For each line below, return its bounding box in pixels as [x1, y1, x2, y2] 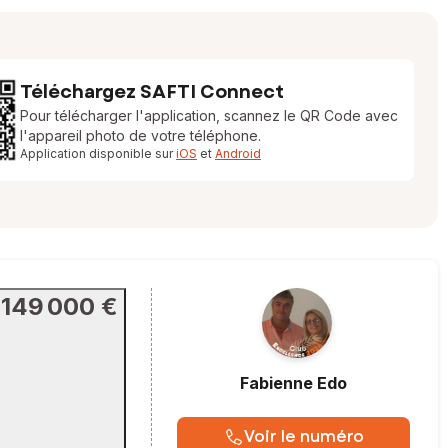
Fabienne [240, 372, 313, 393]
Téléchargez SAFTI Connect [20, 79, 284, 105]
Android [215, 146, 261, 161]
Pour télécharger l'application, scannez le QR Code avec [20, 107, 398, 124]
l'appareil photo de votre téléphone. [20, 127, 261, 144]
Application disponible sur [20, 146, 176, 161]
